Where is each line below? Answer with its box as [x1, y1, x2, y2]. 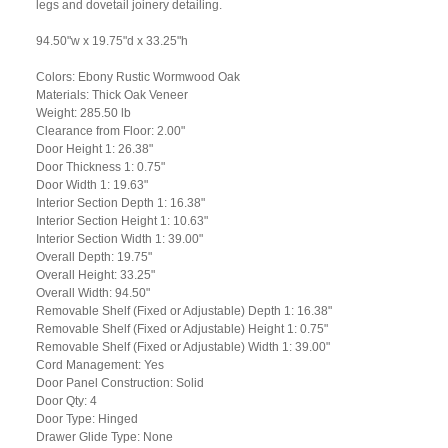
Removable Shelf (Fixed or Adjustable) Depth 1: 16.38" [35, 304, 332, 319]
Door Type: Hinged [35, 412, 138, 427]
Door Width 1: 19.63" [35, 178, 148, 193]
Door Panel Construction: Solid [35, 376, 204, 391]
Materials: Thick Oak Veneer [35, 88, 188, 103]
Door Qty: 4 [35, 394, 97, 409]
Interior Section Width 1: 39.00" [35, 232, 203, 247]
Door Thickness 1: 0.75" [35, 160, 165, 175]
